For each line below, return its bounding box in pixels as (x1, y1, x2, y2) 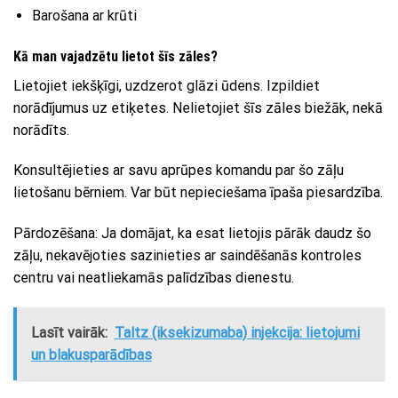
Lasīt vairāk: (31, 324, 107, 342)
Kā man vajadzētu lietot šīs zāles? (13, 47, 218, 65)
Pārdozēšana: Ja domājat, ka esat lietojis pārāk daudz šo (13, 225, 371, 243)
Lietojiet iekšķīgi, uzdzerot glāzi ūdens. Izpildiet (13, 76, 320, 94)
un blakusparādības (31, 346, 152, 364)
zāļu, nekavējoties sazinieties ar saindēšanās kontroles (13, 247, 362, 265)
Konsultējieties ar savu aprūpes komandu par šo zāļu (13, 162, 344, 179)
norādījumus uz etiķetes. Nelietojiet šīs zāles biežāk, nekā (13, 99, 383, 116)
